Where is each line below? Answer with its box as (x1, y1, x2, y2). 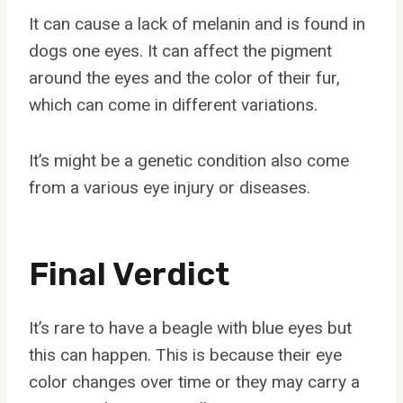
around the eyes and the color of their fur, (29, 67, 340, 88)
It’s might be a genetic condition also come (29, 149, 349, 171)
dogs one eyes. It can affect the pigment (29, 40, 332, 61)
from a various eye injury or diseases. (29, 176, 310, 198)
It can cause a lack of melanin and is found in (29, 13, 365, 34)
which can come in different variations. (29, 94, 318, 115)
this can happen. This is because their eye (29, 344, 342, 365)
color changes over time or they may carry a (29, 371, 360, 392)
